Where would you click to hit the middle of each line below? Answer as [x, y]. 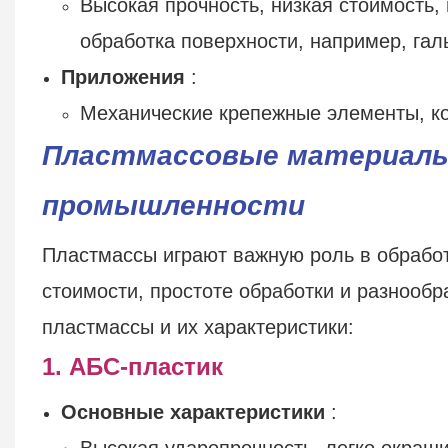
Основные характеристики [193, 411]
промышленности [173, 205]
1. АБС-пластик [132, 366]
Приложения [123, 76]
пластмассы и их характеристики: [197, 326]
